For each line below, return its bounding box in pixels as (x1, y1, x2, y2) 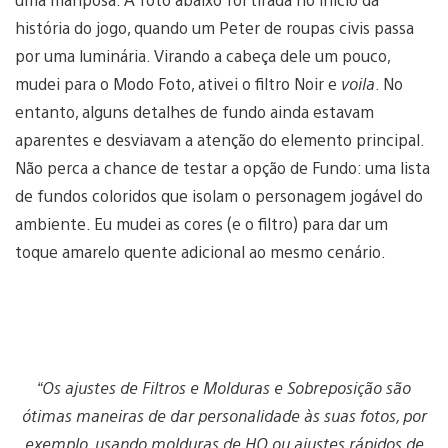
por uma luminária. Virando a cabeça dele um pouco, (15, 45, 390, 67)
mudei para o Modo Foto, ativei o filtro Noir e (15, 73, 341, 95)
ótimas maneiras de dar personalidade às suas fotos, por (21, 405, 427, 427)
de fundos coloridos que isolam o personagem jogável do (15, 185, 423, 207)
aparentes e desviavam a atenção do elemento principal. (15, 129, 424, 151)
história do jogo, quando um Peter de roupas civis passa (15, 17, 414, 39)
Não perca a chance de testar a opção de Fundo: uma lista (15, 157, 430, 179)
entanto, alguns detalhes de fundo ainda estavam (15, 101, 374, 123)
